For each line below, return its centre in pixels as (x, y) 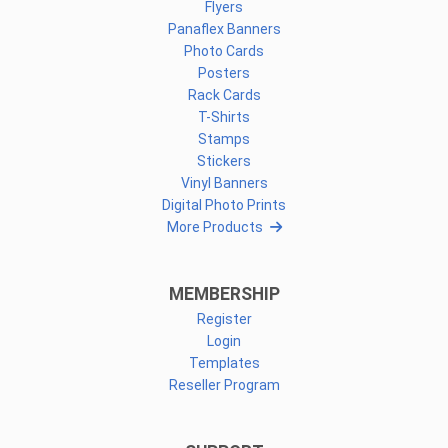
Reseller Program (224, 385)
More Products (214, 227)
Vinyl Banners (224, 183)
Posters (224, 73)
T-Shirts (224, 117)
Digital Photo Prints (224, 205)
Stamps (224, 139)
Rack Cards (224, 95)
